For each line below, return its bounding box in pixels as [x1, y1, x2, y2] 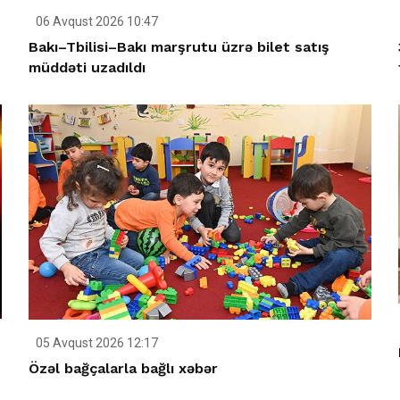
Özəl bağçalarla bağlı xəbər [29, 360, 219, 378]
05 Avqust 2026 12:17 [33, 336, 159, 351]
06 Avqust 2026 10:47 [33, 14, 159, 29]
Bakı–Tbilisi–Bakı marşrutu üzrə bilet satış [29, 38, 330, 56]
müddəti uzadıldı [29, 59, 146, 77]
